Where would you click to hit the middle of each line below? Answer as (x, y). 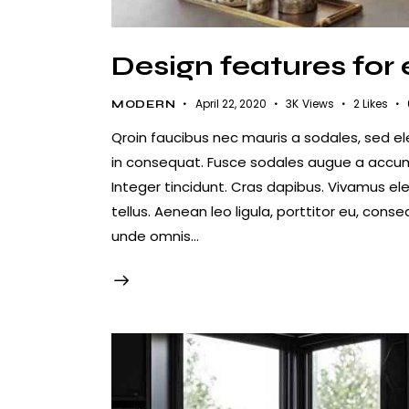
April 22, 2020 (231, 103)
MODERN (144, 104)
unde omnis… (155, 236)
